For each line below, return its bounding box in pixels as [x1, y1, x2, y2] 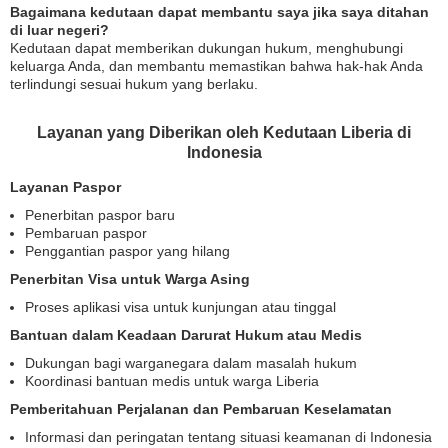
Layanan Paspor [10, 179, 121, 195]
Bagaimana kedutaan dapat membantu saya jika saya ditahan [10, 4, 429, 20]
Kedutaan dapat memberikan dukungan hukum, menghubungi [10, 40, 403, 56]
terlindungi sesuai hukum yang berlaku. [10, 76, 258, 92]
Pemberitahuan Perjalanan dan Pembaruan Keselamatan [10, 401, 392, 417]
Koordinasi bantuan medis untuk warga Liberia [25, 373, 319, 389]
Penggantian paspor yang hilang [25, 243, 230, 259]
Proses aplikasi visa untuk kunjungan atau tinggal [25, 299, 336, 315]
